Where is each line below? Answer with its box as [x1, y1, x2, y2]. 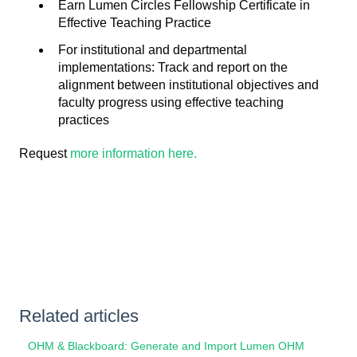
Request [19, 146, 70, 160]
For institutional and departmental [58, 42, 247, 57]
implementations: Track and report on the [58, 60, 288, 74]
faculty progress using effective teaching [58, 95, 284, 109]
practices [58, 112, 109, 127]
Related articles [19, 305, 139, 326]
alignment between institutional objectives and [58, 77, 319, 92]
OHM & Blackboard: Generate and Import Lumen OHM [28, 339, 305, 352]
